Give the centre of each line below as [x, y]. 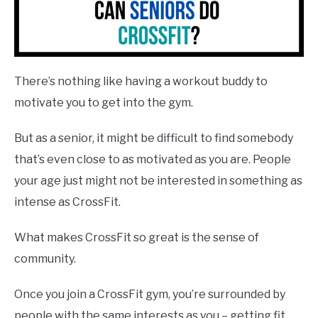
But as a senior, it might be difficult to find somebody [154, 138]
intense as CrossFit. [67, 202]
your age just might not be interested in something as [158, 181]
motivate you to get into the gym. [105, 103]
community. [45, 259]
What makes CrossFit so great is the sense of [137, 238]
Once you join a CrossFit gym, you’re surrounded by [150, 295]
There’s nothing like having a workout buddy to [141, 82]
